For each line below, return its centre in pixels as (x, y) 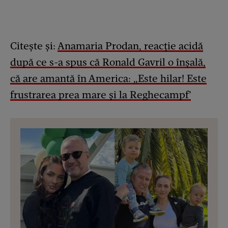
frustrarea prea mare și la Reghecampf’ (101, 95)
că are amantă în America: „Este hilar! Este (108, 79)
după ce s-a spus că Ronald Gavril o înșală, (108, 62)
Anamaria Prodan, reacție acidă (130, 46)
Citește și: (34, 46)
